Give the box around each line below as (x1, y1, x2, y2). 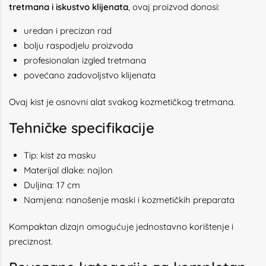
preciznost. (9, 236, 53, 247)
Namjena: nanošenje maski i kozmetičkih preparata (24, 194, 235, 205)
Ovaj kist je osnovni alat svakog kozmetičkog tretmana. (9, 96, 235, 107)
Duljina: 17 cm (24, 179, 80, 191)
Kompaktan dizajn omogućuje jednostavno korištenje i (9, 221, 233, 232)
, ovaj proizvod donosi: (128, 1, 220, 12)
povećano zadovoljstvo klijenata (24, 69, 156, 81)
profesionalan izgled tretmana (24, 55, 146, 66)
